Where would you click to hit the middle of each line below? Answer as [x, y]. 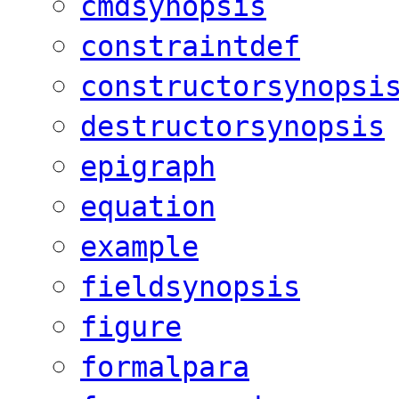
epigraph [148, 167]
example [139, 247]
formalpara [165, 367]
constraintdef [190, 47]
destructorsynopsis [232, 127]
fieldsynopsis [190, 287]
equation [148, 207]
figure [131, 327]
